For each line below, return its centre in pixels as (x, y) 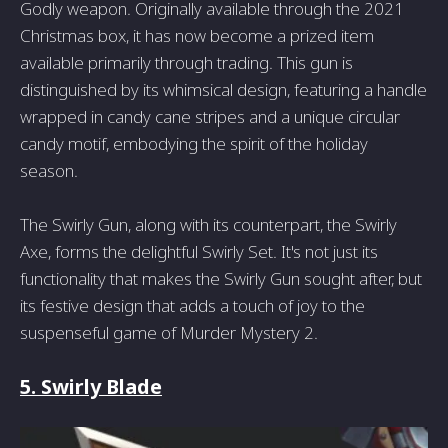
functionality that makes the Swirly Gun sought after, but (221, 279)
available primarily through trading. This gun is (186, 63)
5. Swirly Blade (91, 387)
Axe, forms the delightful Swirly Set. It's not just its (199, 252)
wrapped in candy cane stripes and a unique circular (210, 117)
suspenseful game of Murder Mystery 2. (169, 333)
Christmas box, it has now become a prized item (197, 36)
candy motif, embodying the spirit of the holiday (194, 144)
